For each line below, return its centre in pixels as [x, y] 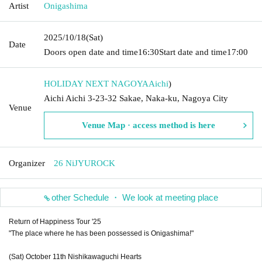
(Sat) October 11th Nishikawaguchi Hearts [75, 256]
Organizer [27, 163]
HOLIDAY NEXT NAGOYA [96, 83]
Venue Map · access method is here [149, 125]
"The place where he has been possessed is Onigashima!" [101, 233]
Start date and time [193, 52]
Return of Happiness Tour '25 [55, 221]
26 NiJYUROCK [85, 163]
